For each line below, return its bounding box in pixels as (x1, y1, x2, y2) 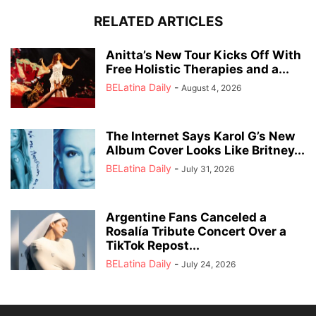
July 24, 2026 (181, 259, 236, 270)
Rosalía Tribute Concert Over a (106, 224, 286, 239)
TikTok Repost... (106, 238, 200, 253)
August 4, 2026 (181, 83, 241, 94)
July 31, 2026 (181, 164, 234, 175)
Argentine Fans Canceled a (106, 210, 267, 225)
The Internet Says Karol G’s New (106, 129, 295, 144)
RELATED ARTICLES (93, 13, 223, 30)
